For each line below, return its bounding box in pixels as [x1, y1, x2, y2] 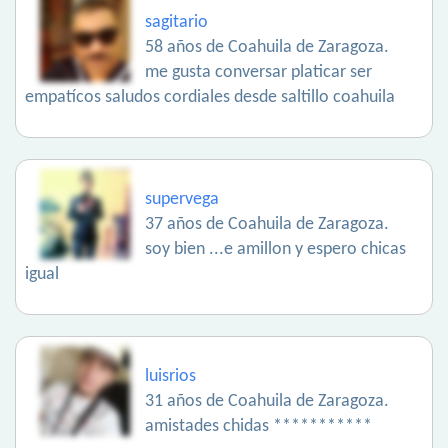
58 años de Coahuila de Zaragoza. [145, 38, 389, 58]
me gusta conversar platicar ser [145, 63, 372, 83]
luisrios [145, 367, 196, 387]
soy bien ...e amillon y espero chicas [145, 240, 406, 260]
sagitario [145, 13, 208, 33]
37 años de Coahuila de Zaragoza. [145, 215, 389, 235]
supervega [145, 190, 219, 210]
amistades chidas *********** [145, 417, 372, 437]
